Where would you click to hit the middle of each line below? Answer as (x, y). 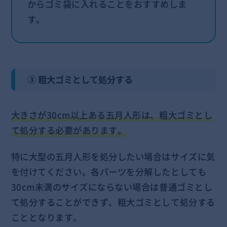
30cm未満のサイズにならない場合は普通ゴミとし (112, 187)
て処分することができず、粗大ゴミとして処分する (113, 202)
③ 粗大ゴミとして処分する (80, 79)
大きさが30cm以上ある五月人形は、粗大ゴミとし (112, 115)
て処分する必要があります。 (69, 130)
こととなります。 (46, 217)
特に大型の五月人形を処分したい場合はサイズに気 (113, 156)
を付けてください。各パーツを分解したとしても (109, 172)
